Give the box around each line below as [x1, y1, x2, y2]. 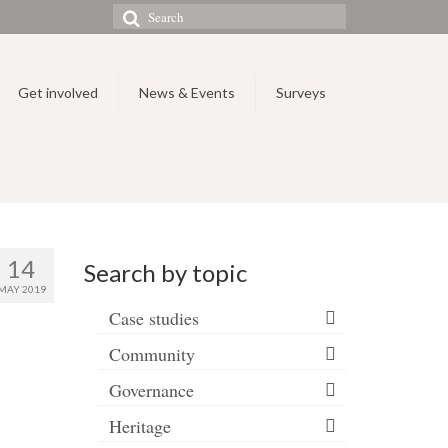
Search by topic [83, 258, 247, 287]
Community [108, 342, 195, 366]
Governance [108, 378, 194, 402]
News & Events [138, 84, 235, 101]
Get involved [17, 84, 98, 101]
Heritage [108, 414, 171, 438]
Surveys [275, 84, 326, 101]
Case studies [108, 306, 199, 330]
